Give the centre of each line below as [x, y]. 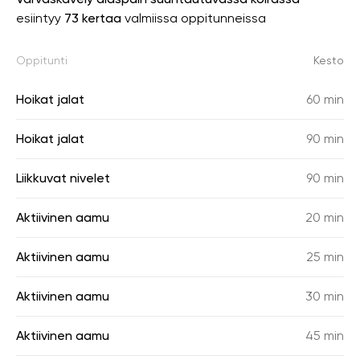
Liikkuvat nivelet [63, 178]
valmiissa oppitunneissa [194, 18]
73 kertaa [93, 18]
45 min [325, 335]
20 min [325, 217]
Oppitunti [42, 60]
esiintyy [40, 18]
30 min [325, 296]
